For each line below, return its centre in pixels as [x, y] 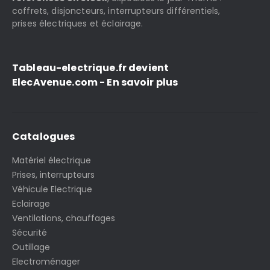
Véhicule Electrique [52, 190]
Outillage [31, 247]
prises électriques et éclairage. [78, 24]
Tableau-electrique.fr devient [91, 68]
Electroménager [46, 262]
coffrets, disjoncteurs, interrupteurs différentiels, [116, 11]
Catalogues [44, 137]
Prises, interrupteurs [53, 175]
